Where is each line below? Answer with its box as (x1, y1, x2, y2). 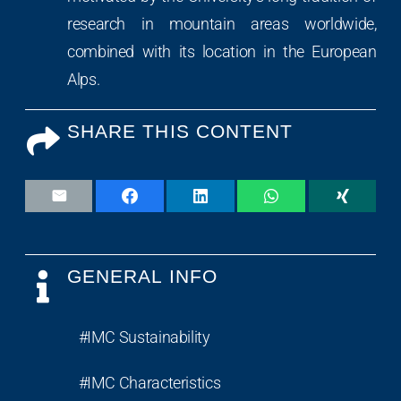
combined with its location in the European (67, 41, 377, 61)
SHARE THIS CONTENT (67, 121, 294, 142)
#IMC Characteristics (78, 372, 221, 392)
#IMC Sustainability (78, 327, 210, 346)
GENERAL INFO (67, 266, 218, 287)
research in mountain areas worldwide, (67, 13, 377, 33)
